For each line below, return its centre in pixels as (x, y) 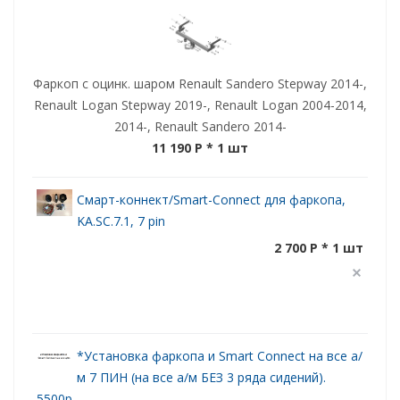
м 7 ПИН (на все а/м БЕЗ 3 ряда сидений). (201, 377)
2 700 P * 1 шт (319, 247)
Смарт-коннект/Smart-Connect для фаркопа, (211, 199)
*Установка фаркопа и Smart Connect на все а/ (220, 355)
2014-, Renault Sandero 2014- (200, 126)
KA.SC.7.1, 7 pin (121, 221)
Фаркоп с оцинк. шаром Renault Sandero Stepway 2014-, (200, 83)
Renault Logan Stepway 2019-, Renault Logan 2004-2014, (200, 104)
